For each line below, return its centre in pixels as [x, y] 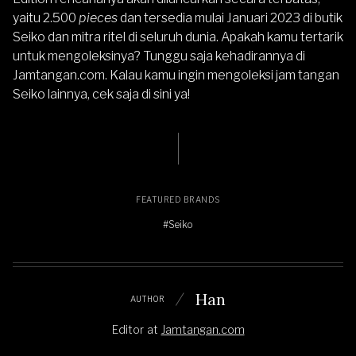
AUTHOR [147, 299]
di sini [157, 94]
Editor [128, 329]
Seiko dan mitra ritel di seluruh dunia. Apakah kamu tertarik [178, 37]
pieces [99, 17]
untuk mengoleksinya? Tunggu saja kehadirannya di [159, 56]
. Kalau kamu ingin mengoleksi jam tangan [222, 75]
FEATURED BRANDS [178, 199]
